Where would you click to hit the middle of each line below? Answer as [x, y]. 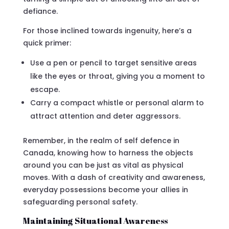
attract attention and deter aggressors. [105, 116]
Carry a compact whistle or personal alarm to [117, 102]
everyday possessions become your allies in [105, 189]
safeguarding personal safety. [80, 202]
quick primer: [47, 43]
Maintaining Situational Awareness [95, 220]
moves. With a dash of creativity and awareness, [114, 177]
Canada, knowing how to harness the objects [108, 153]
